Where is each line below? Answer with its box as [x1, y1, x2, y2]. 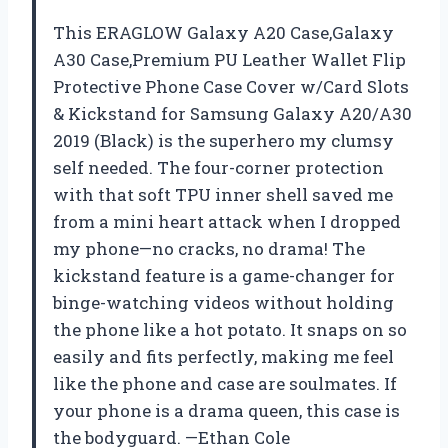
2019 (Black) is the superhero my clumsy [53, 128, 394, 152]
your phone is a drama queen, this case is [53, 398, 400, 422]
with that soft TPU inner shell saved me [53, 182, 393, 206]
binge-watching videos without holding [53, 290, 394, 314]
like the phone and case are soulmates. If [53, 371, 397, 395]
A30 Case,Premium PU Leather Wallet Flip [53, 47, 406, 71]
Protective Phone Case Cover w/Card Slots [53, 74, 409, 98]
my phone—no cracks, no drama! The [53, 236, 365, 260]
